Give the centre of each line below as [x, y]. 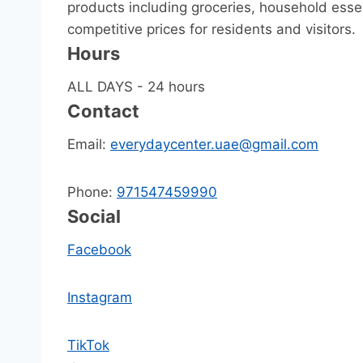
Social [94, 217]
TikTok [88, 346]
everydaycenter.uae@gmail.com [214, 145]
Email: [89, 145]
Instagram [100, 298]
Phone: [92, 192]
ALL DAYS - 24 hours [136, 87]
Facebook [99, 250]
